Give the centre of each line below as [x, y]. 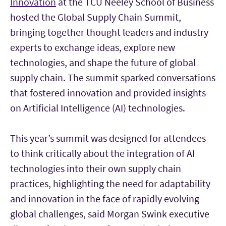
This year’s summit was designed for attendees [108, 138]
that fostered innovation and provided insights [108, 92]
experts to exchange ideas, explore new [93, 47]
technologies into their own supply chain [96, 168]
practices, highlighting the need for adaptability [110, 183]
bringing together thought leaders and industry [109, 32]
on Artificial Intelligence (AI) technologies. [98, 107]
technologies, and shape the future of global [103, 62]
